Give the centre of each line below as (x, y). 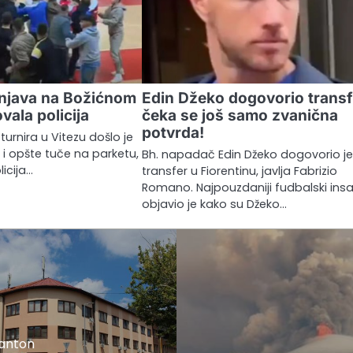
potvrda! (173, 132)
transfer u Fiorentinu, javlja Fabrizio (240, 171)
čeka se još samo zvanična (240, 115)
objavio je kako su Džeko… (215, 204)
